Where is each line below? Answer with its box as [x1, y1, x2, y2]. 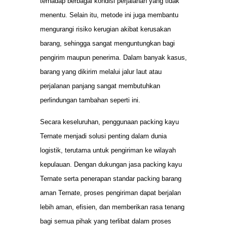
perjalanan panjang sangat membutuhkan [40, 82, 160, 90]
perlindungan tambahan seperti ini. [40, 96, 140, 104]
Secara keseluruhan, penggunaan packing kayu [40, 118, 179, 126]
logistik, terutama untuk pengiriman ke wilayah [40, 146, 176, 154]
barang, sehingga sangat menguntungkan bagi [40, 40, 175, 48]
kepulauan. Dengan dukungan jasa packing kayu [40, 160, 182, 168]
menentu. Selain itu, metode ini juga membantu [40, 11, 178, 19]
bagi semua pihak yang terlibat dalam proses [40, 217, 171, 225]
